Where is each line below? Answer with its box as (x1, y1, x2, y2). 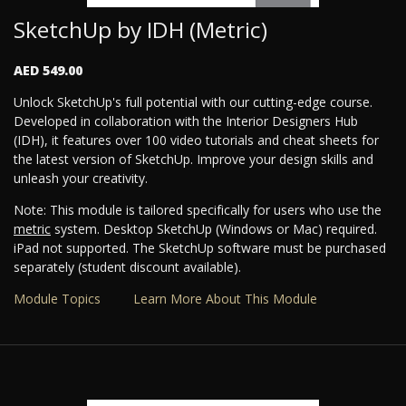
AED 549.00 (14, 62, 82, 80)
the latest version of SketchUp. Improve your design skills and (14, 150, 373, 169)
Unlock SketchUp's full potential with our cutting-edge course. (14, 93, 372, 111)
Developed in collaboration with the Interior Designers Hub (14, 112, 358, 130)
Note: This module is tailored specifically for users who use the (14, 201, 382, 219)
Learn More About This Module (133, 290, 317, 308)
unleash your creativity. (14, 169, 148, 188)
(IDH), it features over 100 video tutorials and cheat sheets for (14, 131, 379, 150)
